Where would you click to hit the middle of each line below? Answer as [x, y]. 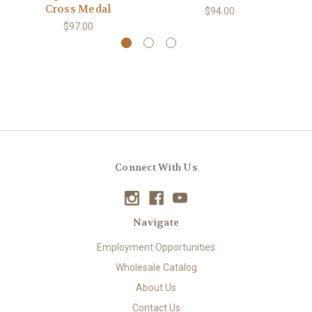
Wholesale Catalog [156, 267]
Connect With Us [156, 167]
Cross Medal [78, 9]
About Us [156, 287]
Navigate [156, 222]
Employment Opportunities [156, 247]
